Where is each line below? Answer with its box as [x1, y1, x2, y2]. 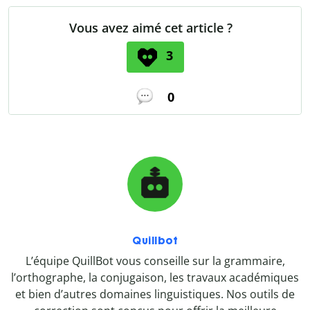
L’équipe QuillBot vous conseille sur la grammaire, [25, 253, 285, 268]
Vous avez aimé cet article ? [69, 19, 232, 37]
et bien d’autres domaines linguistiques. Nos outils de [15, 286, 295, 302]
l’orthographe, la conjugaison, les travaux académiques [11, 269, 299, 285]
